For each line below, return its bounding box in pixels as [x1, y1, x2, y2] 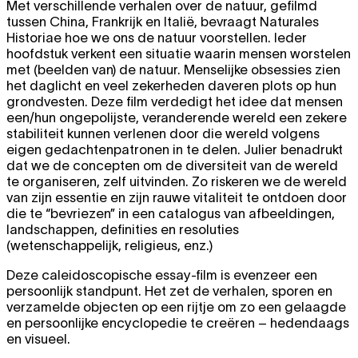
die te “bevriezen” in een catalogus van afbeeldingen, [6, 206, 335, 221]
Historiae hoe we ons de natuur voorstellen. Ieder [6, 30, 307, 45]
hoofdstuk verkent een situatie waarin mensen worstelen [6, 46, 351, 61]
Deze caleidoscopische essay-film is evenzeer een [6, 267, 317, 282]
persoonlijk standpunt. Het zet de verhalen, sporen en [6, 283, 332, 298]
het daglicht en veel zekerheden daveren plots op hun [6, 78, 336, 93]
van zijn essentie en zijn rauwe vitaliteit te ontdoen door [6, 190, 347, 205]
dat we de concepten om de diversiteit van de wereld [6, 158, 338, 173]
